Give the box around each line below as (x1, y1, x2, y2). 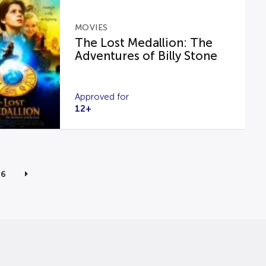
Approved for (74, 92, 129, 102)
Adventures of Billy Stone (74, 49, 217, 62)
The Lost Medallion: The (74, 36, 213, 49)
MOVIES (74, 23, 108, 32)
